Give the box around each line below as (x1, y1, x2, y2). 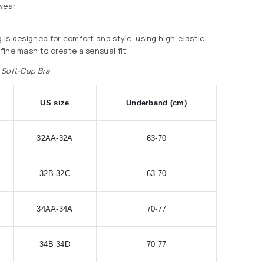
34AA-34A (37, 204, 73, 213)
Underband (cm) (126, 98, 187, 107)
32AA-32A (37, 133, 73, 143)
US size (40, 98, 70, 107)
